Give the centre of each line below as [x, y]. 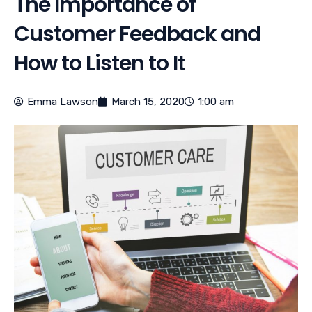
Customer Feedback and [137, 34]
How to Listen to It [100, 64]
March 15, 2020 [148, 102]
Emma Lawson [63, 102]
